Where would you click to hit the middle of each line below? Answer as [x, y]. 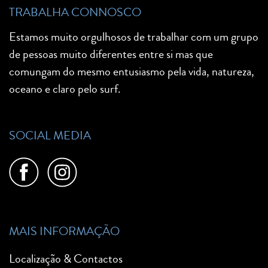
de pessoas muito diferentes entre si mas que [111, 54]
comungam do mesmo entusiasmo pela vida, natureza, [132, 71]
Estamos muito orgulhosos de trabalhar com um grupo [134, 36]
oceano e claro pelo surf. [65, 89]
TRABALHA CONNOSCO [75, 12]
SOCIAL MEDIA [50, 135]
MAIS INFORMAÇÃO [64, 231]
